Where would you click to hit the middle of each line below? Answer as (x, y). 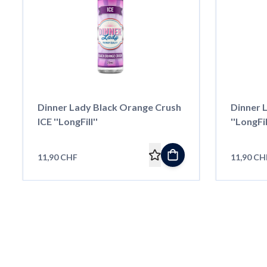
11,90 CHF (57, 157)
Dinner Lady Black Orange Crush (109, 107)
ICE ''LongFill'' (67, 121)
